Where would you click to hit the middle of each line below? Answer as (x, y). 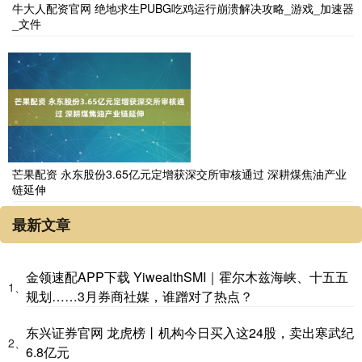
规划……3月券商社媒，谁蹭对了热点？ (139, 297)
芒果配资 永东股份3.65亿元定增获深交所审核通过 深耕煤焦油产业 (179, 174)
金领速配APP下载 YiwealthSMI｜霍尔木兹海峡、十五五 (187, 277)
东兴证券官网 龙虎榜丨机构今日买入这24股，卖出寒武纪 (190, 333)
